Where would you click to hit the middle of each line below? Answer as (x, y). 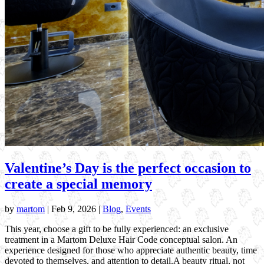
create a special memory (78, 184)
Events (138, 209)
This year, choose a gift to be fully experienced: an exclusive (117, 229)
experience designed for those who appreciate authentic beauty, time (131, 250)
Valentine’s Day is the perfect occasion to (128, 168)
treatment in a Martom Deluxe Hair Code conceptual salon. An (121, 240)
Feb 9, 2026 (74, 209)
